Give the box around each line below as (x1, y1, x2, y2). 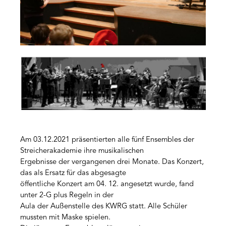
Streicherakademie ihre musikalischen (20, 147, 144, 155)
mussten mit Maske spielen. (20, 214, 110, 222)
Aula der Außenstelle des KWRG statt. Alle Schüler (20, 203, 187, 211)
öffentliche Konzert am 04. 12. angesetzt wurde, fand (20, 181, 194, 189)
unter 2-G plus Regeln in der (20, 192, 114, 200)
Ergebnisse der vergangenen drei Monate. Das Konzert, (20, 158, 204, 166)
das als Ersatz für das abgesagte (20, 169, 126, 178)
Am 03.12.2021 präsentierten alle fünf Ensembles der (20, 136, 194, 144)
